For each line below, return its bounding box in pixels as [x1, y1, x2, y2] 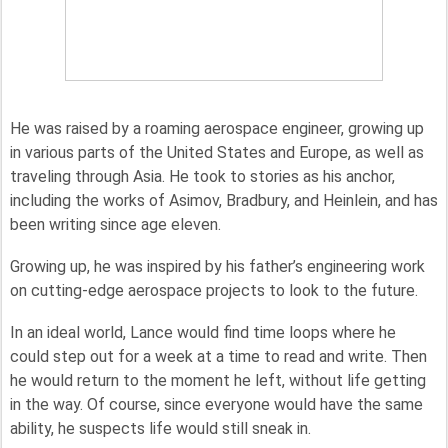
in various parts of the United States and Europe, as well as [10, 142, 424, 162]
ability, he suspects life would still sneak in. [10, 418, 311, 438]
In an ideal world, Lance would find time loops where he [10, 322, 396, 342]
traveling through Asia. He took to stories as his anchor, [10, 166, 395, 186]
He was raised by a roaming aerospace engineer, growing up [10, 118, 424, 138]
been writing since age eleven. [10, 214, 221, 234]
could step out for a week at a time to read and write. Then [10, 346, 427, 366]
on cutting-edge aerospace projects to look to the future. [10, 280, 418, 300]
